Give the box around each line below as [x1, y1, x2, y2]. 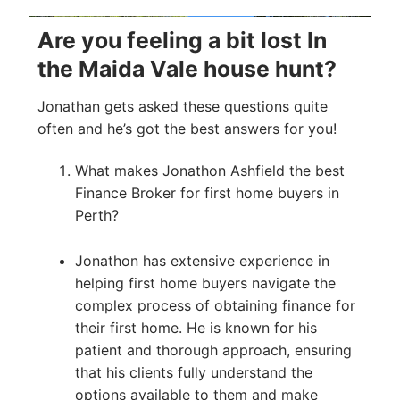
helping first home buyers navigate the [74, 274, 336, 293]
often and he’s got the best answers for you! [37, 119, 337, 137]
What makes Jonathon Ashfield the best [74, 162, 345, 180]
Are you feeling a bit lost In [37, 27, 327, 54]
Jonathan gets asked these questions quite [37, 96, 328, 115]
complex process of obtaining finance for [74, 296, 355, 315]
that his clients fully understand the [74, 363, 312, 382]
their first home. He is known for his [74, 319, 317, 337]
